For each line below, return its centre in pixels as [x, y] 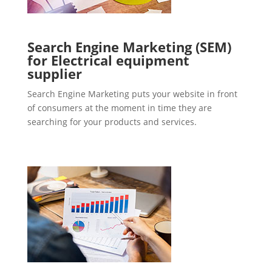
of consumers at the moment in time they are [119, 108]
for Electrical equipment [108, 60]
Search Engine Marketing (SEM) [129, 47]
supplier [54, 74]
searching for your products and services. [112, 122]
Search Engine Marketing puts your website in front [132, 94]
